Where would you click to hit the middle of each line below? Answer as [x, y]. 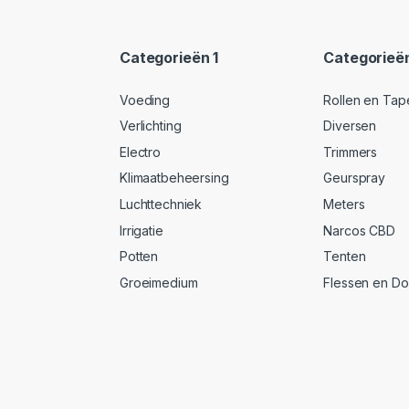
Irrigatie [142, 230]
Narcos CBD [359, 230]
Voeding [145, 100]
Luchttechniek [161, 204]
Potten [139, 257]
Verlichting [151, 126]
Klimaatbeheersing [174, 178]
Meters [344, 204]
